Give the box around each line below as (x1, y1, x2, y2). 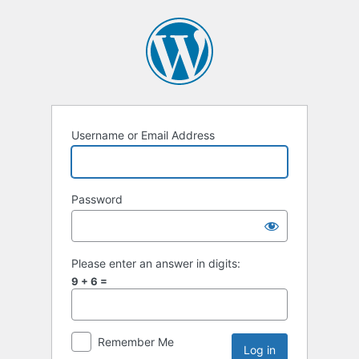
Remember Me (98, 335, 174, 349)
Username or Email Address (71, 128, 215, 143)
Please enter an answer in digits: (71, 256, 240, 271)
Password (71, 192, 123, 207)
